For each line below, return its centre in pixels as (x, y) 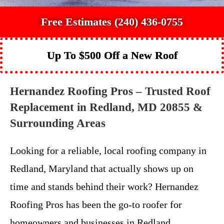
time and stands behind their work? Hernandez (104, 186)
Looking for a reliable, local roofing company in (108, 150)
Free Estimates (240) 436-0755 (112, 21)
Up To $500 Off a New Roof (112, 55)
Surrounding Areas (58, 123)
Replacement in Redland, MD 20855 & (106, 107)
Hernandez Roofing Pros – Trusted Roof (110, 91)
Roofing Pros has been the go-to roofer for (96, 204)
